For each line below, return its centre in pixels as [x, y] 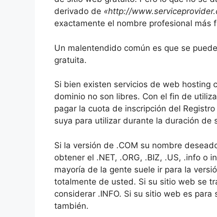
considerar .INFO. [88, 194]
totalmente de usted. [95, 181]
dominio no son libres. [97, 97]
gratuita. [70, 60]
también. [71, 206]
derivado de [79, 11]
